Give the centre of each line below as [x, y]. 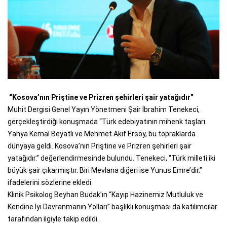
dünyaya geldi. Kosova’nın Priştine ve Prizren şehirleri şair [100, 146]
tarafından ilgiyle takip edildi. [53, 219]
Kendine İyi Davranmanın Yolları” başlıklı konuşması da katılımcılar [112, 207]
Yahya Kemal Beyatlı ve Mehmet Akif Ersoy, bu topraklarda [102, 134]
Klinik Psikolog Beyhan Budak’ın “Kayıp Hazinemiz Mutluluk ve [105, 195]
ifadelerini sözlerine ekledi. [50, 183]
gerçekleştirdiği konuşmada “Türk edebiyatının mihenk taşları [106, 122]
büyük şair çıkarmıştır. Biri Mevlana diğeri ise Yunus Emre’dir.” [105, 171]
